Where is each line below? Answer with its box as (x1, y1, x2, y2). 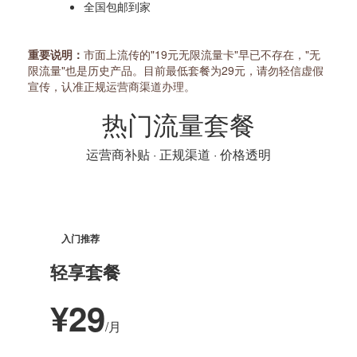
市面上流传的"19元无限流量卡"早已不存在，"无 (84, 46, 320, 63)
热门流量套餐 (102, 105, 255, 143)
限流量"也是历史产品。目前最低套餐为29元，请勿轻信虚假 (28, 62, 324, 79)
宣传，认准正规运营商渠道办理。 (28, 78, 195, 95)
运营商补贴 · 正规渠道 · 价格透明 (86, 145, 271, 164)
